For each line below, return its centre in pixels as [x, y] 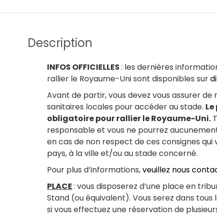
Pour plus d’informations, [95, 170]
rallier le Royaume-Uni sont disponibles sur [129, 79]
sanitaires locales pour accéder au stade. [126, 107]
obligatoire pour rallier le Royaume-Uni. [129, 119]
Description [60, 43]
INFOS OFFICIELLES [84, 67]
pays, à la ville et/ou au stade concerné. [123, 154]
